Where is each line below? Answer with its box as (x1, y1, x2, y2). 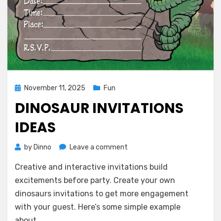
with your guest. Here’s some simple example (15, 202, 181, 212)
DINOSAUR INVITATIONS (15, 99, 184, 118)
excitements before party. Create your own (15, 176, 175, 185)
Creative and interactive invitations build (15, 162, 168, 172)
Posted (14, 83, 37, 92)
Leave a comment (70, 143, 128, 151)
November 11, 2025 (24, 84, 85, 92)
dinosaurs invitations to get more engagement (15, 189, 188, 198)
